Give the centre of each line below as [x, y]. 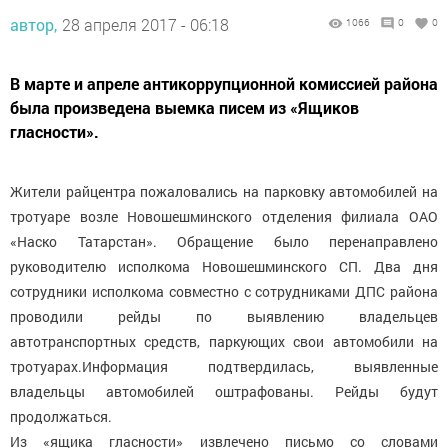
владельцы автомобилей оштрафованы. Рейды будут [224, 392]
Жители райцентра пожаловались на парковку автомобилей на [224, 192]
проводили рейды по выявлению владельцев [224, 317]
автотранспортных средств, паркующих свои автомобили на [224, 342]
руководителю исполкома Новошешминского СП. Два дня [224, 267]
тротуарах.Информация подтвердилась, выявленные [224, 367]
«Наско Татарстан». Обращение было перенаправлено [224, 242]
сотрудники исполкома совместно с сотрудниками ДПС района [224, 292]
